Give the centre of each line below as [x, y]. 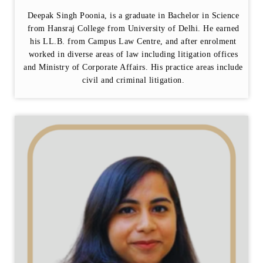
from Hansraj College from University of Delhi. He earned [133, 29]
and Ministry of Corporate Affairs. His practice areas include [133, 68]
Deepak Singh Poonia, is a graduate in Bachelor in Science [133, 16]
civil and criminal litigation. [133, 80]
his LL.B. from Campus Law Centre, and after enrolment [133, 42]
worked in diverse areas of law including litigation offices [133, 55]
